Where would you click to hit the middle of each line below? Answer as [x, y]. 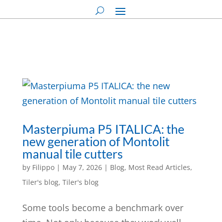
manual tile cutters [72, 154]
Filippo [43, 167]
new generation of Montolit [96, 141]
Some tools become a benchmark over [103, 208]
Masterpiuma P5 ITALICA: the [103, 129]
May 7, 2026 [82, 167]
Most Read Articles [159, 167]
